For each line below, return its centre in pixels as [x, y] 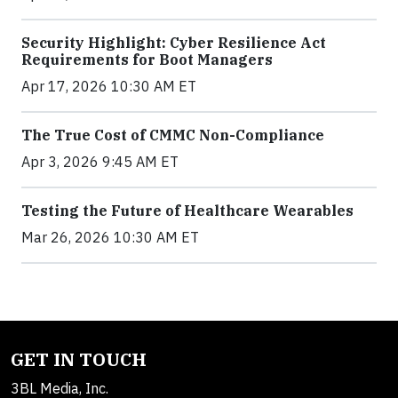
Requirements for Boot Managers [147, 59]
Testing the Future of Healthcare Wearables [187, 210]
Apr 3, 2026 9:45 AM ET [100, 161]
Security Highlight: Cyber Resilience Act [174, 42]
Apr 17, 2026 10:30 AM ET [109, 86]
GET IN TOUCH [79, 359]
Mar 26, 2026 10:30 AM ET [110, 237]
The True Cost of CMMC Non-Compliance [173, 135]
